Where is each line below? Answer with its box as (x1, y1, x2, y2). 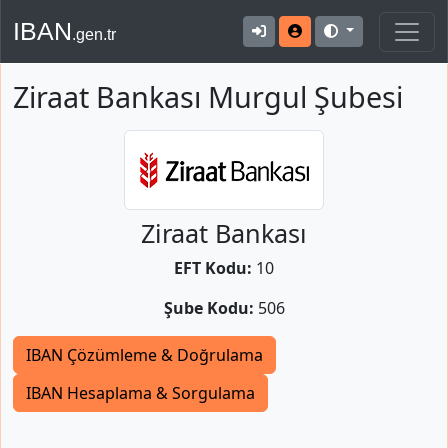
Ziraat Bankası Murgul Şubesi (13, 77, 403, 116)
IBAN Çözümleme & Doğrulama (26, 344, 263, 366)
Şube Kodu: (163, 297, 254, 319)
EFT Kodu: (174, 257, 252, 279)
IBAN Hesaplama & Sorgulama (26, 382, 255, 404)
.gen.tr (72, 26, 116, 43)
